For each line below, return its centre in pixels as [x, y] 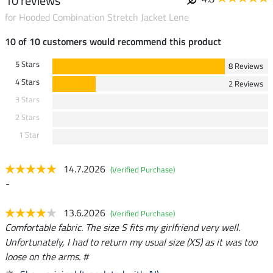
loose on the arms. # [47, 256]
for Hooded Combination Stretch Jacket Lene [97, 17]
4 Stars [27, 81]
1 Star [29, 134]
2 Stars [27, 117]
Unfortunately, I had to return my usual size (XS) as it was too [131, 242]
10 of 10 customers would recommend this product [113, 41]
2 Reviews [246, 83]
